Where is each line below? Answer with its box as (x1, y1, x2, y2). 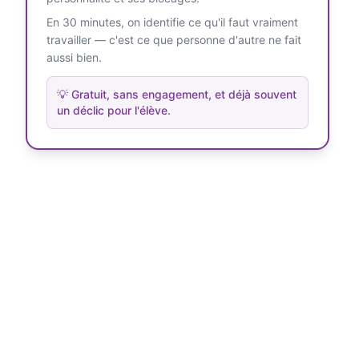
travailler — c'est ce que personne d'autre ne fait (46, 33, 301, 46)
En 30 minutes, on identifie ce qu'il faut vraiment (46, 15, 298, 29)
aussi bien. (46, 50, 102, 64)
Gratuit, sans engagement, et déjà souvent (71, 87, 296, 101)
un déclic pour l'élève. (57, 103, 171, 117)
